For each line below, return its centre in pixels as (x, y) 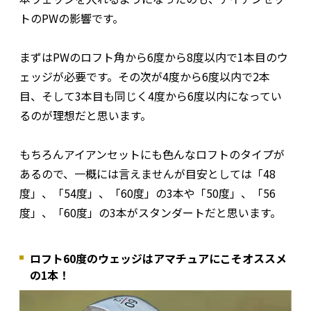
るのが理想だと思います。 (85, 116)
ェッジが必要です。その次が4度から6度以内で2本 (145, 77)
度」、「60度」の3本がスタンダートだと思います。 (150, 213)
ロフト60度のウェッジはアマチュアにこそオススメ (158, 259)
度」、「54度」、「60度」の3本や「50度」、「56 (148, 193)
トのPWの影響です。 (72, 18)
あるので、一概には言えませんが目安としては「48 (148, 174)
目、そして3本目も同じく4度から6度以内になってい (151, 96)
